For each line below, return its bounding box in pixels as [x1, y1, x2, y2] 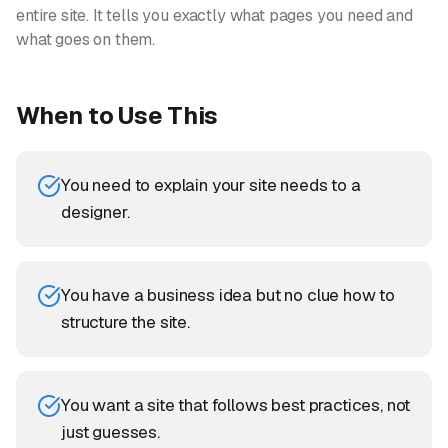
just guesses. [61, 421, 160, 443]
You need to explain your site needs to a [61, 174, 361, 196]
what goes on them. [16, 29, 156, 50]
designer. [61, 201, 130, 223]
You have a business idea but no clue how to [61, 284, 396, 306]
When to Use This [16, 100, 219, 131]
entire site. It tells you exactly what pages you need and [16, 5, 413, 26]
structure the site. [61, 311, 190, 333]
